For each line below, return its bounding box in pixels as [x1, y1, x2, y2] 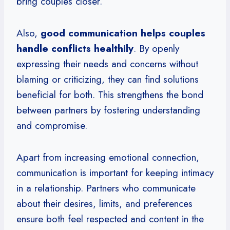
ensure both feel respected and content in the [16, 212, 204, 226]
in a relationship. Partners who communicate [16, 181, 196, 195]
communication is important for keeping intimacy [16, 165, 214, 180]
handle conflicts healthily [16, 41, 133, 55]
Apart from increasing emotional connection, [16, 150, 199, 164]
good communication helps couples [41, 26, 205, 40]
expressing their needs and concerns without [16, 56, 198, 71]
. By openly [133, 41, 179, 55]
